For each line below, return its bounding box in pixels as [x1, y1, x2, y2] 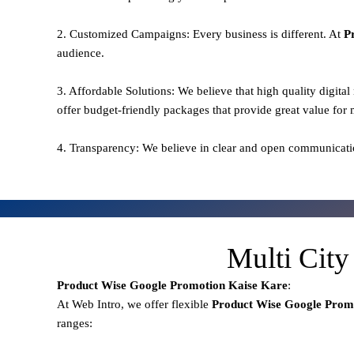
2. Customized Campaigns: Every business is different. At [57, 27, 344, 40]
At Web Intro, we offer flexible [57, 297, 212, 311]
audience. [57, 46, 104, 59]
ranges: [57, 316, 92, 330]
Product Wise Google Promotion [57, 278, 225, 292]
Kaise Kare [225, 278, 288, 292]
